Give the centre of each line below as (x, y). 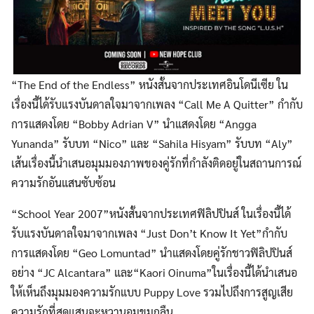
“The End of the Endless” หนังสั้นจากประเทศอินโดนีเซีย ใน (150, 84)
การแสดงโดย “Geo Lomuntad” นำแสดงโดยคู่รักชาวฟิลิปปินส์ (152, 252)
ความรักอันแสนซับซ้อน (63, 182)
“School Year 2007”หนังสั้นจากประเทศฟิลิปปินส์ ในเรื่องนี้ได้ (151, 213)
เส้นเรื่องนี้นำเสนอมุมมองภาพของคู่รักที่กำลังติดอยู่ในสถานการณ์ (156, 163)
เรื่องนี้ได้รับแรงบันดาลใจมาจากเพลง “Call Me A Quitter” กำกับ (157, 104)
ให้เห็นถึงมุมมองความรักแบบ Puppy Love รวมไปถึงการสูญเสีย (152, 292)
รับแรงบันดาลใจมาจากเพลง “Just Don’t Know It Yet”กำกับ (149, 233)
